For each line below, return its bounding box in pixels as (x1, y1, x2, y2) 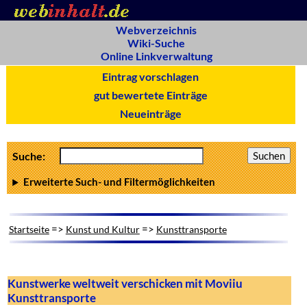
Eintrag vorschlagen (98, 70, 204, 83)
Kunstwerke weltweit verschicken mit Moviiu (7, 275, 243, 291)
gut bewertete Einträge (89, 88, 212, 101)
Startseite (8, 223, 49, 235)
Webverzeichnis (116, 23, 197, 36)
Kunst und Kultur (65, 223, 140, 235)
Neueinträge (115, 107, 186, 120)
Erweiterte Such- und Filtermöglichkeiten (23, 175, 216, 188)
